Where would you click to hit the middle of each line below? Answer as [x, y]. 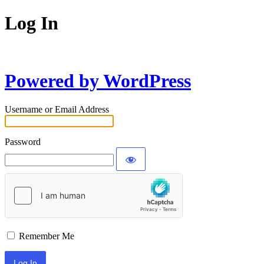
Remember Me [47, 236]
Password [23, 142]
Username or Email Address [57, 110]
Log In [32, 23]
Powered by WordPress [98, 80]
